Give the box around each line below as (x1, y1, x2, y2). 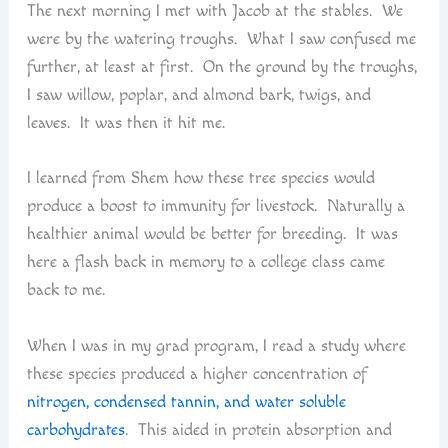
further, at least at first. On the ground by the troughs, (26, 56, 417, 77)
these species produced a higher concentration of (26, 364, 367, 385)
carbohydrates (26, 420, 125, 441)
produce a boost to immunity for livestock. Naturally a (26, 196, 405, 217)
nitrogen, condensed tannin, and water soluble (26, 392, 346, 413)
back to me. (26, 280, 105, 301)
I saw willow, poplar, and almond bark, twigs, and (26, 84, 371, 105)
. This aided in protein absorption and (124, 420, 392, 441)
